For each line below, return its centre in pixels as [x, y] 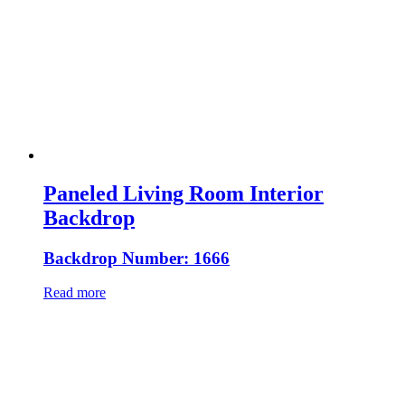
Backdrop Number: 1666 [137, 258]
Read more [75, 293]
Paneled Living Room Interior [184, 193]
